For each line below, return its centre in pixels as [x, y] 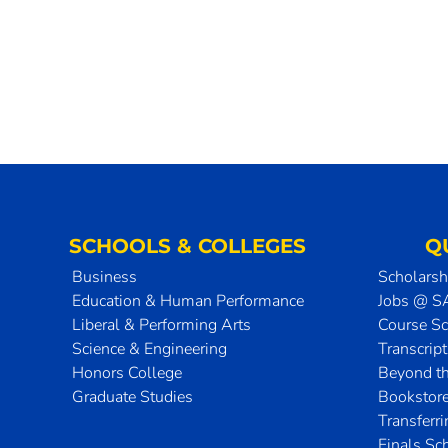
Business [104, 277]
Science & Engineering [149, 349]
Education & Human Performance [187, 301]
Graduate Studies [132, 397]
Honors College [126, 373]
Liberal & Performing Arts [161, 325]
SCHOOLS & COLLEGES [187, 246]
